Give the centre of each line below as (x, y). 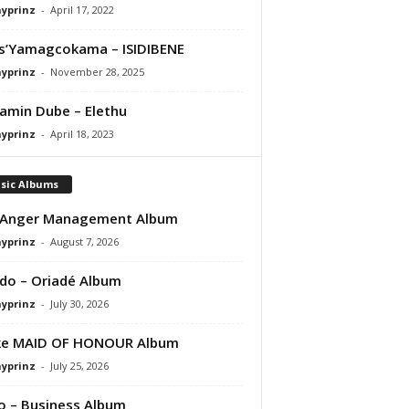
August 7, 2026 (84, 241)
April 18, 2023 (82, 133)
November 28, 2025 (97, 71)
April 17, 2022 (82, 9)
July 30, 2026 (79, 303)
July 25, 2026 (79, 365)
